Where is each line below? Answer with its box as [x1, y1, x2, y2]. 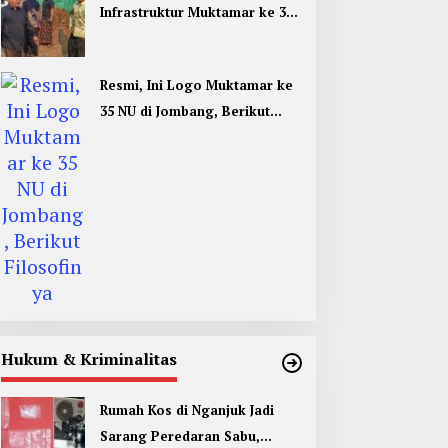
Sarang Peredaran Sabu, [99, 427, 260, 446]
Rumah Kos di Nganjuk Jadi [99, 401, 274, 420]
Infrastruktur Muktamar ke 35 [99, 3, 293, 22]
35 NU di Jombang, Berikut [99, 102, 270, 121]
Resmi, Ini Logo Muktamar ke [99, 76, 293, 95]
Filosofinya [99, 128, 173, 147]
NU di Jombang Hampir [99, 29, 247, 48]
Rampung [99, 55, 161, 74]
